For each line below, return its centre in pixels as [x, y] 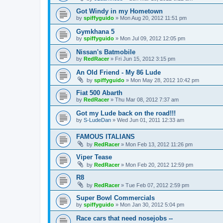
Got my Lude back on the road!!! [126, 113]
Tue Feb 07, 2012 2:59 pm [157, 185]
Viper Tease [94, 157]
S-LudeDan [97, 120]
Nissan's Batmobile [106, 52]
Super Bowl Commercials [115, 198]
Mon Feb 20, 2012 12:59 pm [159, 165]
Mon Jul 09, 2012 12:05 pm [153, 39]
